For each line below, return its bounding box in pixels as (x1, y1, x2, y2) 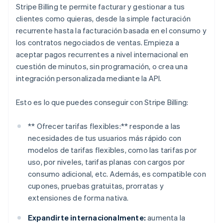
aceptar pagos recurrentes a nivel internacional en (16, 49, 189, 60)
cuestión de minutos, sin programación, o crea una (16, 61, 188, 72)
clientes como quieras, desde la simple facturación (16, 13, 191, 24)
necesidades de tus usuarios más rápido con (28, 133, 182, 143)
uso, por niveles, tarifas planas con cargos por (28, 157, 185, 167)
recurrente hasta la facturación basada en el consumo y (16, 25, 207, 36)
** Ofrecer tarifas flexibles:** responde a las (28, 121, 181, 131)
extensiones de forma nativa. (28, 193, 129, 203)
